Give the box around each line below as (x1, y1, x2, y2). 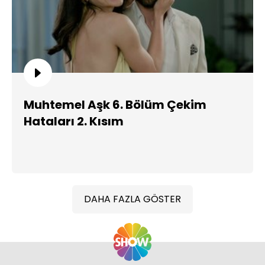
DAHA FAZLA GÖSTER (84, 192, 181, 206)
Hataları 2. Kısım (24, 113, 124, 130)
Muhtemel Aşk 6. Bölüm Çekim (24, 96, 206, 113)
